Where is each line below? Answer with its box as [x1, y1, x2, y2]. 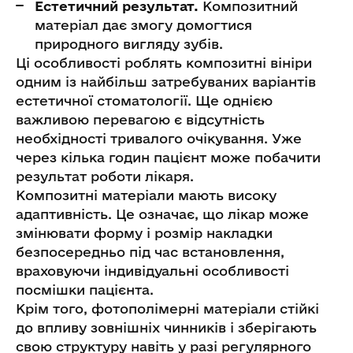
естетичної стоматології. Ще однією [16, 92, 273, 108]
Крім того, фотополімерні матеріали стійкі [16, 300, 319, 316]
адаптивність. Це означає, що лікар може [16, 206, 309, 221]
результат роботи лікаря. [16, 168, 194, 184]
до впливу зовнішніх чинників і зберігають [16, 319, 317, 335]
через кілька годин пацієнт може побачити [16, 149, 321, 165]
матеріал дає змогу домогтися [35, 17, 252, 32]
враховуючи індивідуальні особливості [16, 262, 289, 278]
